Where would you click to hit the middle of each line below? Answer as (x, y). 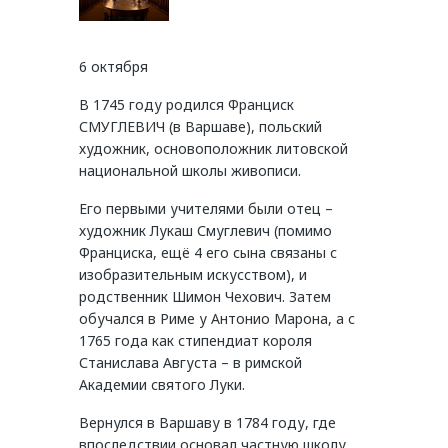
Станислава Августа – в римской (190, 363)
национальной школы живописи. (190, 171)
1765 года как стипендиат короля (195, 341)
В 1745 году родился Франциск (186, 105)
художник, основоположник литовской (213, 149)
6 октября (113, 67)
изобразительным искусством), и (193, 275)
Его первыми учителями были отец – (206, 209)
